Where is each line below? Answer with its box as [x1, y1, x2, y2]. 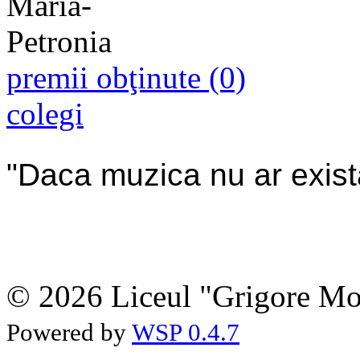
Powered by [6, 317, 132, 346]
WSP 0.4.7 [132, 317, 239, 346]
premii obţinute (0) [6, 59, 246, 95]
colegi [6, 96, 84, 131]
